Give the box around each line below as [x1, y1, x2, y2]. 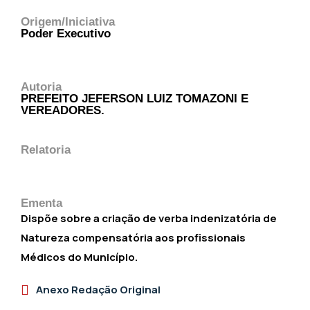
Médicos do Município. [21, 250, 138, 264]
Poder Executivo [21, 26, 111, 40]
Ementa [21, 196, 62, 210]
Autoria [21, 80, 62, 93]
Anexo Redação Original [36, 282, 161, 297]
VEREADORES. [21, 103, 104, 117]
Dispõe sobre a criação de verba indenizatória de [21, 211, 277, 226]
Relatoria [21, 143, 71, 156]
